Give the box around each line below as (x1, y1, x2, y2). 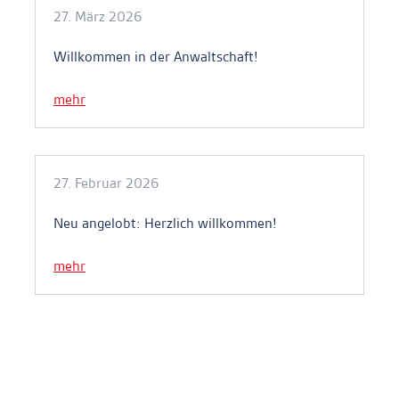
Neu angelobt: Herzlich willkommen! (53, 213, 277, 232)
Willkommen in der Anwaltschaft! (53, 46, 258, 66)
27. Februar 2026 (53, 173, 159, 192)
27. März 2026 (53, 6, 142, 26)
